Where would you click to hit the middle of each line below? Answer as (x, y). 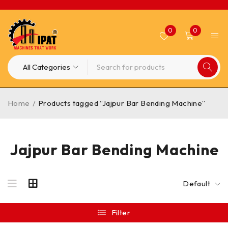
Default (196, 183)
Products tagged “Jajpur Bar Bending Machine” (122, 103)
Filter (121, 212)
